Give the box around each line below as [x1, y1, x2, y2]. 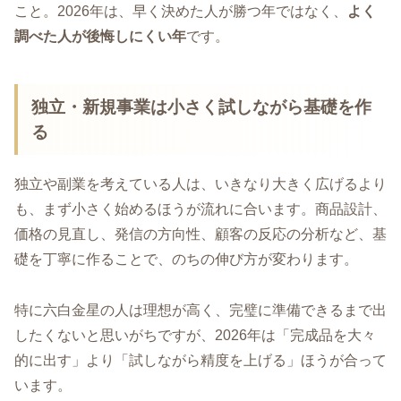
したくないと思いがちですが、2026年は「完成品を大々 [14, 327, 376, 343]
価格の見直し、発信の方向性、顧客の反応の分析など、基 [14, 226, 387, 242]
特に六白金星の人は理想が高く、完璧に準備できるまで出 [14, 302, 387, 318]
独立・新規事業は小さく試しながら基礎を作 [31, 97, 372, 116]
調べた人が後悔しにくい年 [14, 29, 186, 45]
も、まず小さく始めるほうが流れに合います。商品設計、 [14, 201, 387, 217]
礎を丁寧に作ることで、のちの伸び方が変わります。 [14, 252, 358, 267]
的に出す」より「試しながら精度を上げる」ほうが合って [14, 352, 387, 368]
